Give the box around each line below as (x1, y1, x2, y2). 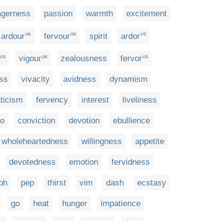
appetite (135, 137, 164, 147)
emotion (69, 157, 98, 167)
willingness (81, 137, 122, 147)
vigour (19, 54, 41, 64)
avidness (63, 74, 96, 84)
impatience (101, 199, 141, 209)
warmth (86, 8, 113, 18)
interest (81, 95, 109, 105)
